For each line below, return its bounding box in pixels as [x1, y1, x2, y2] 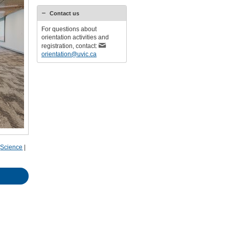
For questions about [41, 26, 97, 33]
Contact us [49, 10, 79, 16]
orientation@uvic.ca [41, 51, 97, 58]
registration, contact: [41, 42, 99, 50]
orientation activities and [41, 34, 109, 41]
